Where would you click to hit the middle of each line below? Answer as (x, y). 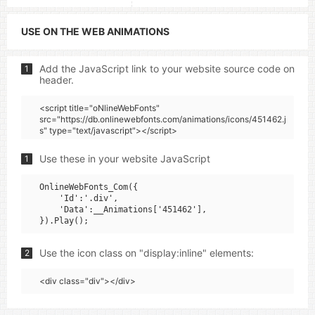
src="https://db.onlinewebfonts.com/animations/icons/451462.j (163, 119)
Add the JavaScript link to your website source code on (167, 69)
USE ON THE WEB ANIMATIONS (95, 31)
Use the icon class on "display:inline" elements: (147, 253)
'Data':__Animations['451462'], (123, 210)
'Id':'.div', (79, 198)
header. (57, 80)
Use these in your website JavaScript (125, 159)
